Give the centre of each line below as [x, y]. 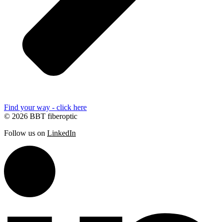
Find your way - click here [45, 107]
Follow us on [26, 133]
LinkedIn [61, 133]
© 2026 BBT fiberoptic [41, 116]
